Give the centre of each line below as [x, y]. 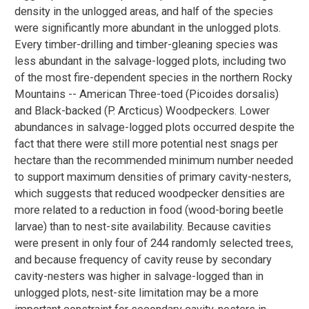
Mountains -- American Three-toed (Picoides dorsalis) [147, 94]
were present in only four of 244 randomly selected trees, [154, 243]
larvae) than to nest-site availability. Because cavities [143, 227]
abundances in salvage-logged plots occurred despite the [154, 128]
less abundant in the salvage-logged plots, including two [150, 61]
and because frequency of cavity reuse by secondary [143, 260]
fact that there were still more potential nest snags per [146, 144]
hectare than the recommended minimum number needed [154, 161]
